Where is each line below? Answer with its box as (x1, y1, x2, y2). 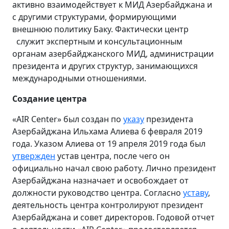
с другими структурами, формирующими (12, 11, 176, 22)
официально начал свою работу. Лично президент (12, 162, 216, 174)
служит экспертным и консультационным (12, 35, 182, 47)
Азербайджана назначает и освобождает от (12, 174, 189, 186)
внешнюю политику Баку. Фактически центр (12, 23, 189, 35)
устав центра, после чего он (55, 150, 170, 162)
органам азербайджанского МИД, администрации (12, 48, 214, 59)
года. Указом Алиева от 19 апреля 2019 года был (12, 138, 205, 149)
